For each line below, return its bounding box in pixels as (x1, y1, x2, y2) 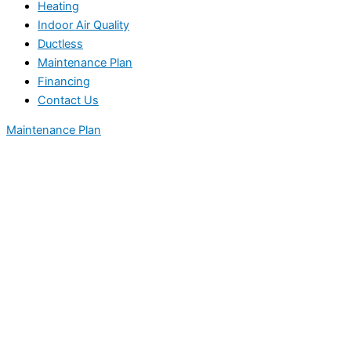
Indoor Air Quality (38, 17, 129, 32)
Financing (38, 74, 90, 89)
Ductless (38, 36, 83, 51)
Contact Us (38, 92, 99, 107)
